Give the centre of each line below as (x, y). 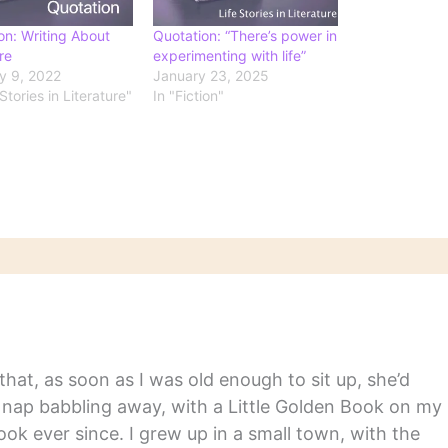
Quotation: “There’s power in (245, 35)
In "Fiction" (189, 95)
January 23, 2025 (211, 75)
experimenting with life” (230, 55)
